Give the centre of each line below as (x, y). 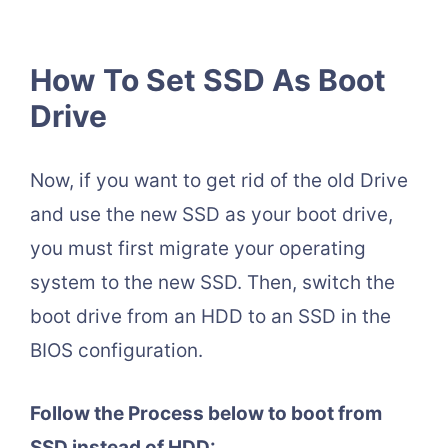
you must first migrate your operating (198, 249)
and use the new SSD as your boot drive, (211, 215)
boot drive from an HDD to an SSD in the (210, 317)
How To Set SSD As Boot (208, 80)
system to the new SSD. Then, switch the (212, 283)
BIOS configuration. (116, 351)
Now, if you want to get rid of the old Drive (219, 181)
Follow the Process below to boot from (206, 413)
